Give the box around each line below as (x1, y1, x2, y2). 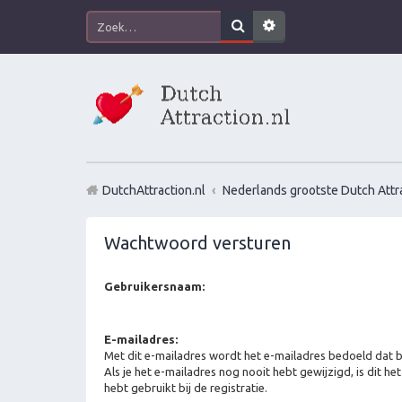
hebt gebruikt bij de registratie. (104, 381, 267, 394)
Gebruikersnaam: (104, 280, 205, 293)
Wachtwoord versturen (104, 232, 291, 253)
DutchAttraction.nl (102, 183, 205, 197)
